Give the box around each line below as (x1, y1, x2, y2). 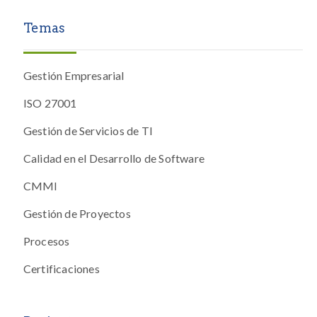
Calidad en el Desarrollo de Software (23, 151, 204, 166)
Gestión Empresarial (23, 69, 125, 83)
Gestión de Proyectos (23, 207, 131, 221)
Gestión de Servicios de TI (23, 124, 153, 138)
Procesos (23, 234, 70, 248)
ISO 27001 (23, 96, 77, 110)
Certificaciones (23, 262, 100, 276)
